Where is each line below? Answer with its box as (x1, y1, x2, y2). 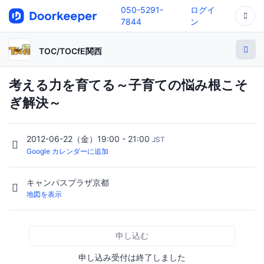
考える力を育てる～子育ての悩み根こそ (9, 77, 248, 93)
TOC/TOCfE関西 (39, 45, 102, 56)
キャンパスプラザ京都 (27, 177, 109, 188)
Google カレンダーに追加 (27, 147, 108, 156)
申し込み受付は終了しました (78, 252, 186, 263)
